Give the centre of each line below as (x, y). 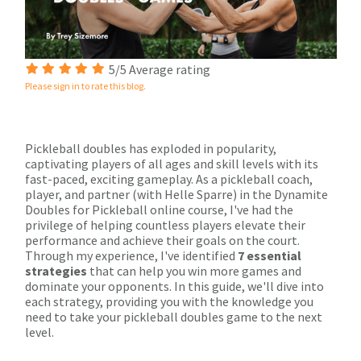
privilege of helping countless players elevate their (165, 224)
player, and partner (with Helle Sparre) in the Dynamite (176, 194)
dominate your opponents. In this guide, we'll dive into (174, 286)
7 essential (270, 255)
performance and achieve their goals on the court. (162, 240)
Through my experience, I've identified (131, 255)
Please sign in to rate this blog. (85, 85)
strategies (56, 270)
